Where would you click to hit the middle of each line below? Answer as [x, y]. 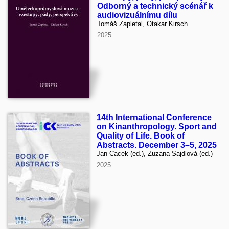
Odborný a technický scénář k [155, 6]
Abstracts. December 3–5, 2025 [157, 145]
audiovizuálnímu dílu [137, 15]
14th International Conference [154, 117]
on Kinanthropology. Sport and [157, 126]
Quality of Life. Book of [141, 135]
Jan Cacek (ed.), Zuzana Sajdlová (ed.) [155, 153]
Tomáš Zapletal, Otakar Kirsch [142, 24]
